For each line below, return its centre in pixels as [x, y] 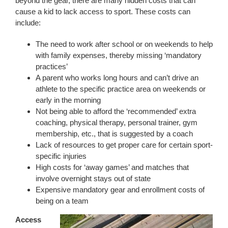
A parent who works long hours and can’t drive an [117, 77]
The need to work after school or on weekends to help [124, 44]
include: [28, 22]
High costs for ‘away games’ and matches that [112, 167]
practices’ [51, 66]
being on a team [62, 201]
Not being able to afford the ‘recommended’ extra [116, 111]
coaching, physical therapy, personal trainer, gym [116, 122]
